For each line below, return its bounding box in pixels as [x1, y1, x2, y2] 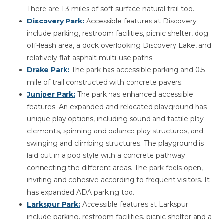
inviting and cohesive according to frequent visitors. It [27, 175, 210, 184]
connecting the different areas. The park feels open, [27, 163, 203, 172]
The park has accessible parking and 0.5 [71, 66, 205, 74]
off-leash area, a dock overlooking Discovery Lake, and [27, 41, 211, 50]
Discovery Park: [27, 17, 84, 25]
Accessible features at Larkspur [80, 200, 188, 209]
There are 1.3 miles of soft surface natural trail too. [27, 4, 194, 13]
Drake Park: [27, 66, 69, 74]
